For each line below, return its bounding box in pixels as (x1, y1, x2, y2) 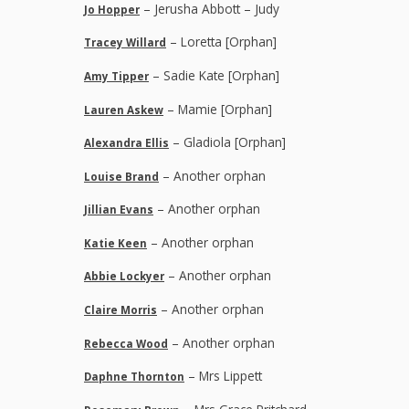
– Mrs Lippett (184, 367, 262, 385)
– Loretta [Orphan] (166, 33, 277, 51)
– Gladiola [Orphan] (169, 133, 286, 152)
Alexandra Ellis (84, 136, 169, 151)
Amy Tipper (84, 68, 149, 83)
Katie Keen (84, 236, 147, 250)
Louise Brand (84, 169, 159, 184)
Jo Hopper (84, 2, 140, 16)
